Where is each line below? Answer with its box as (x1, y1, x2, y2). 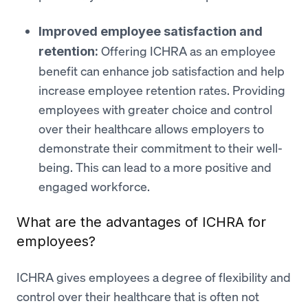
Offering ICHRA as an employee (98, 42, 276, 59)
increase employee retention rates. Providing (38, 81, 285, 98)
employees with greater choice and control (38, 100, 272, 118)
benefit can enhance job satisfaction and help (38, 62, 285, 79)
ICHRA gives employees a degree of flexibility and (16, 268, 291, 285)
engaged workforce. (38, 177, 150, 195)
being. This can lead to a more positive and (38, 158, 272, 175)
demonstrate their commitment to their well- (38, 139, 283, 156)
